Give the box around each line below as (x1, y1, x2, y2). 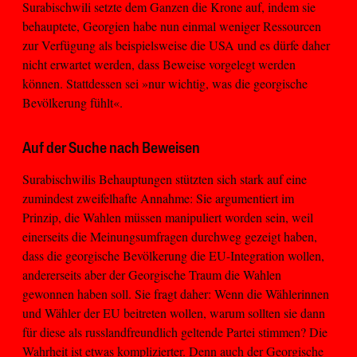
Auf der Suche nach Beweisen (22, 141, 200, 158)
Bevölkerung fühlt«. (22, 94, 123, 112)
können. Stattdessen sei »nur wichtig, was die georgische (22, 75, 308, 92)
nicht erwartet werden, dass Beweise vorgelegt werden (22, 56, 296, 73)
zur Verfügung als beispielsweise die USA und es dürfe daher (22, 37, 330, 54)
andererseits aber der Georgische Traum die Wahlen (22, 266, 281, 284)
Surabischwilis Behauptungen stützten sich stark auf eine (22, 171, 307, 188)
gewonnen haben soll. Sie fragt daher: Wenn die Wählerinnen (22, 285, 329, 303)
